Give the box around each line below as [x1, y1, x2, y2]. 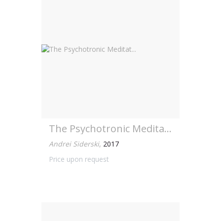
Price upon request [49, 154, 109, 164]
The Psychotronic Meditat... [164, 122, 172, 135]
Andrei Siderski [49, 139, 99, 148]
